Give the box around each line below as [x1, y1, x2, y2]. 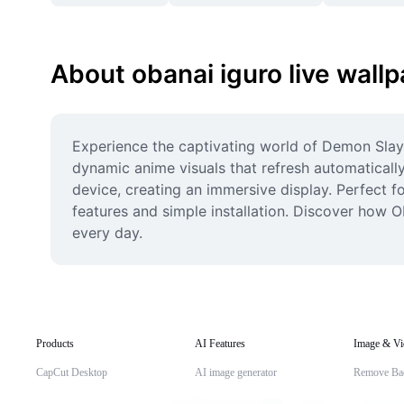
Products [36, 337, 74, 350]
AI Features [195, 337, 245, 350]
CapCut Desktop [36, 366, 107, 379]
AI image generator [195, 366, 277, 379]
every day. [72, 224, 142, 242]
